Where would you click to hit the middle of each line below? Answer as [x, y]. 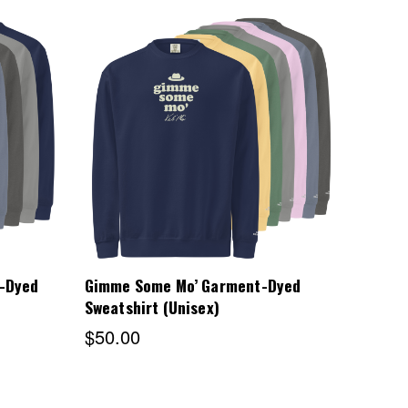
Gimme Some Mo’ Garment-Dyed [193, 286]
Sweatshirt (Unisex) [152, 307]
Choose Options [209, 140]
